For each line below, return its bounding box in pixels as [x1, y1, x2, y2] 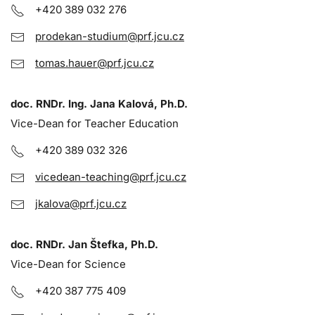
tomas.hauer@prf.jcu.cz [35, 56, 154, 70]
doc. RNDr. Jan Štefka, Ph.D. [11, 237, 158, 251]
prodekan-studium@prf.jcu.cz [35, 29, 184, 43]
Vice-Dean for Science [11, 257, 126, 271]
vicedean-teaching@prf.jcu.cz [35, 169, 186, 184]
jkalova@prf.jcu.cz [35, 196, 127, 210]
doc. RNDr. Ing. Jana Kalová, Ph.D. [11, 96, 188, 110]
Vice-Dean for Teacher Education [11, 116, 179, 130]
